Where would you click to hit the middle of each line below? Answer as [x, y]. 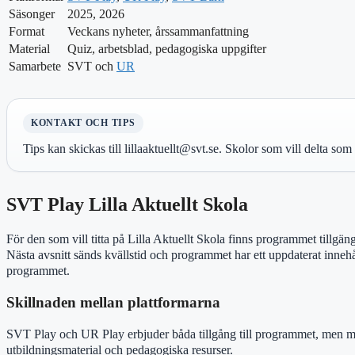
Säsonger [32, 14]
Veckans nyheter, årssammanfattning [158, 32]
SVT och [92, 67]
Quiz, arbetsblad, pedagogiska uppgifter [167, 49]
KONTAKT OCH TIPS [83, 123]
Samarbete [35, 67]
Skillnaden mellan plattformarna [113, 302]
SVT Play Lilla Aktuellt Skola [127, 205]
